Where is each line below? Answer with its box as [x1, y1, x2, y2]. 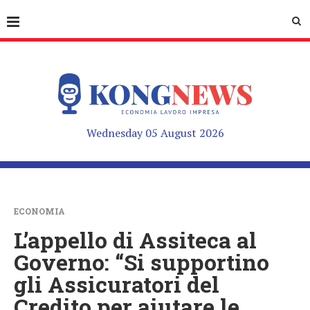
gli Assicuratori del [14, 268, 219, 299]
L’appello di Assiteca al [14, 224, 257, 255]
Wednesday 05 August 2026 [86, 125, 224, 140]
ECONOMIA [14, 205, 65, 217]
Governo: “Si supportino [14, 246, 269, 277]
